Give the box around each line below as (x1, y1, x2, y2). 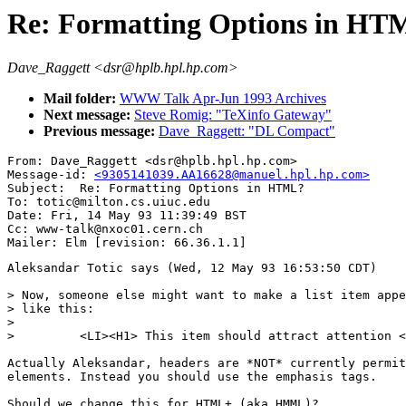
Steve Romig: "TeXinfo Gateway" (134, 107, 332, 123)
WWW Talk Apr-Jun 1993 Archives (120, 91, 326, 107)
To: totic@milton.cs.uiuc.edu (7, 195, 210, 209)
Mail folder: (43, 91, 120, 107)
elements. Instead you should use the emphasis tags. (7, 370, 377, 384)
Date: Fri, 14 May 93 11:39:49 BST (7, 208, 246, 223)
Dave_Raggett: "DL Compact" (159, 123, 335, 140)
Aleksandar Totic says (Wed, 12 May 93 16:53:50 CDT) (7, 261, 377, 275)
